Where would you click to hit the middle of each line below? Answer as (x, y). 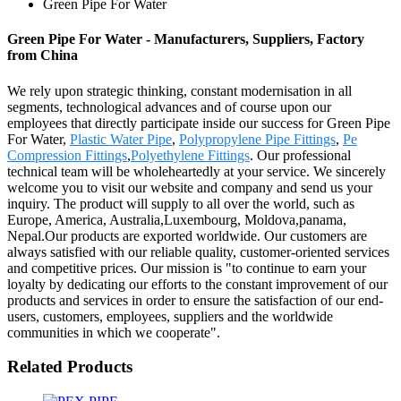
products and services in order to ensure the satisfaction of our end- (195, 300)
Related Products (70, 367)
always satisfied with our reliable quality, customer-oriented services (198, 252)
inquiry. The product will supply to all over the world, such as (181, 203)
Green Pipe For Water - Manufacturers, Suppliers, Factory (186, 39)
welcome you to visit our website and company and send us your (190, 187)
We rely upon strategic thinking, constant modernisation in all (179, 90)
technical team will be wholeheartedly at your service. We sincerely (196, 171)
